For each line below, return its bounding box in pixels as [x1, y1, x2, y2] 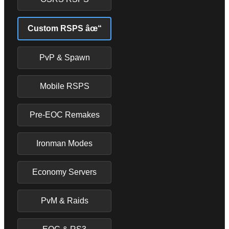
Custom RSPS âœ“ [27, 24, 102, 33]
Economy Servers [32, 167, 97, 176]
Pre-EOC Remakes [29, 110, 100, 119]
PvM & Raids [40, 196, 88, 205]
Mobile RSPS [39, 81, 89, 90]
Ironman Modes [36, 139, 93, 148]
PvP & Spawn [39, 53, 90, 62]
